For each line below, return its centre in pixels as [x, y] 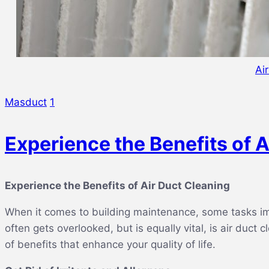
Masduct [26, 102]
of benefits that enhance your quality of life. [110, 244]
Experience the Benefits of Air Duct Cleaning [117, 186]
